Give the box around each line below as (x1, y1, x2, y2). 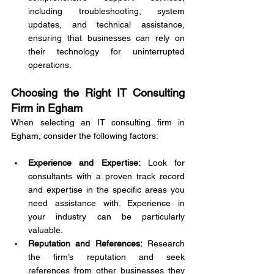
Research (142, 239, 185, 248)
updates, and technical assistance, (28, 20, 185, 29)
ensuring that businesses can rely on (28, 33, 185, 43)
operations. (28, 60, 72, 70)
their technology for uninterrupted (28, 46, 185, 56)
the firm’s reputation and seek (28, 252, 185, 262)
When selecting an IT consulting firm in (11, 117, 185, 127)
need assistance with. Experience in (28, 198, 185, 208)
